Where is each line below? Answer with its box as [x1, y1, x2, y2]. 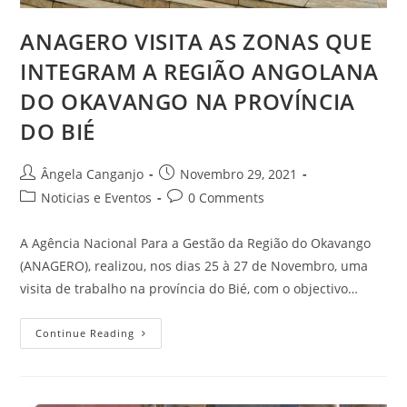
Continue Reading [35, 326, 135, 341]
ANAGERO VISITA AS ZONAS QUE [20, 26, 372, 57]
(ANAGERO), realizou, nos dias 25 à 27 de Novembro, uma [20, 257, 369, 275]
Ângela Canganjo [41, 165, 144, 184]
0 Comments [188, 189, 265, 207]
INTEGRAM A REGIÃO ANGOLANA [20, 56, 380, 87]
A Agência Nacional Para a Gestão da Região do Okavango [20, 234, 372, 253]
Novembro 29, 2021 [180, 165, 298, 184]
